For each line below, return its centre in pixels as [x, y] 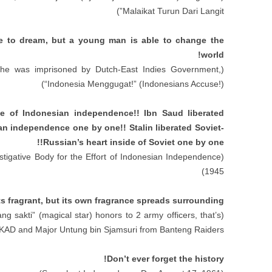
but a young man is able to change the [138, 40]
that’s [211, 215]
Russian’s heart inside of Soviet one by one [133, 142]
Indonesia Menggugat [89, 84]
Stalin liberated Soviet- [177, 127]
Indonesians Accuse [180, 84]
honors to [114, 215]
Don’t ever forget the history [165, 259]
